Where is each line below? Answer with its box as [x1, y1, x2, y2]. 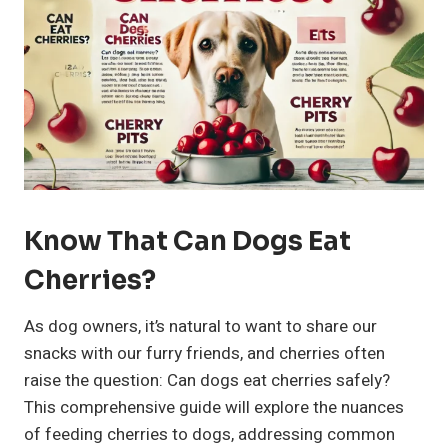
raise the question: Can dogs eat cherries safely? [24, 368, 390, 394]
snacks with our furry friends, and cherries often [24, 341, 385, 367]
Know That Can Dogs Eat [24, 225, 351, 259]
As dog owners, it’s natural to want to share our [24, 314, 377, 340]
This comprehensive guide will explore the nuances [24, 395, 404, 421]
